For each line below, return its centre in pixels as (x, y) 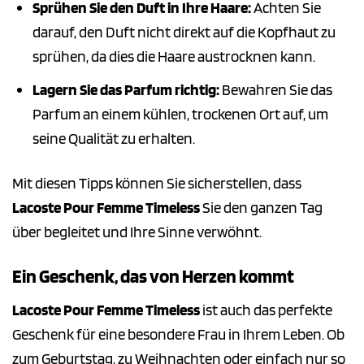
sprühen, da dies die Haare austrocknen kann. (173, 56)
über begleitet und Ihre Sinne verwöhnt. (137, 232)
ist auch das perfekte (266, 310)
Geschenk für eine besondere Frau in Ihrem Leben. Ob (178, 334)
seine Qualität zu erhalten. (113, 139)
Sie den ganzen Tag (261, 208)
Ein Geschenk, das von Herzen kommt (153, 277)
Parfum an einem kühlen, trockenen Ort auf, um (180, 115)
